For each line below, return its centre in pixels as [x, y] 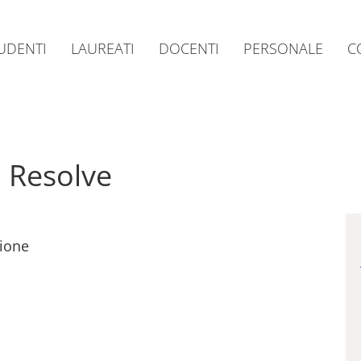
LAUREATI [102, 48]
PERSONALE [283, 48]
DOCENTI [189, 48]
